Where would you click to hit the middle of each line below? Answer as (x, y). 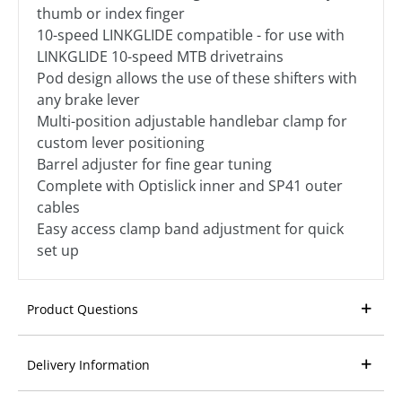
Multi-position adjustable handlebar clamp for (192, 121)
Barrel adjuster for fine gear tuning (154, 164)
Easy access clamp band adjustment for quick (190, 228)
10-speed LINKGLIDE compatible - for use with (191, 35)
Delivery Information (88, 364)
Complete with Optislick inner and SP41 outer (190, 185)
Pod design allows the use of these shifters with (197, 78)
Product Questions (83, 309)
